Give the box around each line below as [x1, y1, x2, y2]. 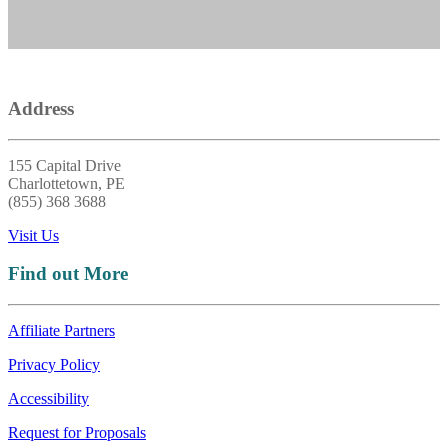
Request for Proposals [8, 424, 146, 442]
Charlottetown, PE [8, 174, 125, 192]
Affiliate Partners [8, 322, 115, 340]
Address [8, 97, 74, 119]
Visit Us [8, 226, 59, 244]
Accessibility [8, 390, 89, 408]
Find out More [8, 263, 128, 285]
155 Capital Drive [8, 156, 121, 174]
